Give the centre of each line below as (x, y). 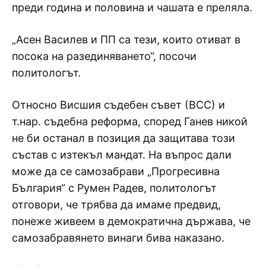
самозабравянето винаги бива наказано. (118, 237)
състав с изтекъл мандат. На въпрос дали (122, 154)
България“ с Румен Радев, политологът (114, 188)
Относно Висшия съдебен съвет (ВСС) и (118, 104)
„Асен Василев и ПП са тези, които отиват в (126, 39)
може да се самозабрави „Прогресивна (116, 171)
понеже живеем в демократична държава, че (131, 221)
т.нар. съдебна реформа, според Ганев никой (130, 121)
